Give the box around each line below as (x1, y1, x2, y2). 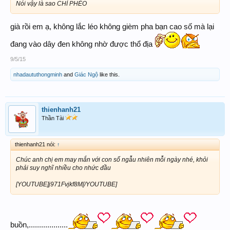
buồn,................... (10, 220, 68, 229)
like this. (98, 71, 120, 78)
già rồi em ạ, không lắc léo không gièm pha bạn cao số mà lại (10, 22, 214, 31)
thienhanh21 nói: (15, 141, 57, 147)
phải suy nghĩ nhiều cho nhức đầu (16, 164, 111, 171)
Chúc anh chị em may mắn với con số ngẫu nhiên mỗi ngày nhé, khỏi (16, 156, 208, 163)
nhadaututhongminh (13, 71, 62, 78)
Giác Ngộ (74, 71, 98, 78)
